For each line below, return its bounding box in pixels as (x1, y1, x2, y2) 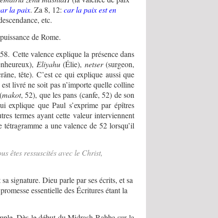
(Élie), (60, 59, 85, 70)
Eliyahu (36, 59, 60, 70)
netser (84, 59, 103, 70)
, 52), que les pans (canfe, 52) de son (20, 90, 134, 100)
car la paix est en (64, 4, 117, 15)
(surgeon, (103, 59, 135, 70)
